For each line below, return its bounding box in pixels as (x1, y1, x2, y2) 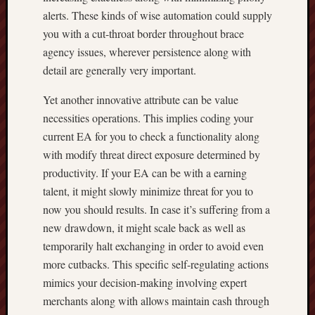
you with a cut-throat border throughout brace (43, 26, 244, 41)
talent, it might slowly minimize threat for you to (43, 184, 253, 198)
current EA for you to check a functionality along (43, 129, 259, 143)
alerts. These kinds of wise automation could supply (43, 8, 272, 22)
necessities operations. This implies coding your (43, 110, 253, 125)
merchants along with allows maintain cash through (43, 293, 269, 308)
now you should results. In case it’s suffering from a (43, 202, 270, 217)
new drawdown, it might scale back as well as (43, 220, 245, 235)
